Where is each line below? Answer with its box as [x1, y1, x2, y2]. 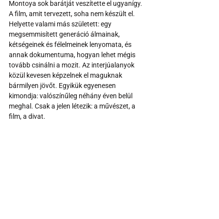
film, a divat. [9, 112, 45, 120]
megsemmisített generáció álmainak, [9, 30, 121, 38]
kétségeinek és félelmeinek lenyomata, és [9, 40, 133, 48]
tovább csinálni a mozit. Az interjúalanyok [9, 61, 136, 69]
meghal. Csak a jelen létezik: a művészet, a [9, 102, 137, 110]
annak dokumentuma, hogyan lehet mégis [9, 50, 137, 59]
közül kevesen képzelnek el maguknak [9, 71, 124, 79]
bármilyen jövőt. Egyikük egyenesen [9, 81, 117, 89]
